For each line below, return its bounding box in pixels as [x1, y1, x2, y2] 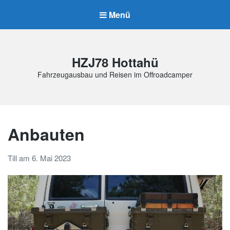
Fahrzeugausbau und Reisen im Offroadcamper [37, 69, 193, 80]
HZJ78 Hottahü [71, 53, 159, 71]
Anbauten [8, 122, 85, 146]
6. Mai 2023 [32, 152, 71, 163]
